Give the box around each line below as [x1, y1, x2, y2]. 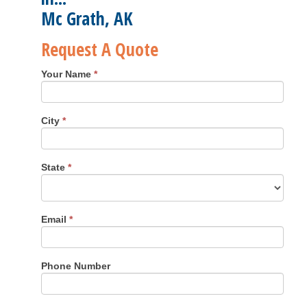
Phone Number [41, 260, 111, 271]
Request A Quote [41, 36, 159, 62]
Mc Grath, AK [41, 5, 134, 31]
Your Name [41, 68, 95, 79]
